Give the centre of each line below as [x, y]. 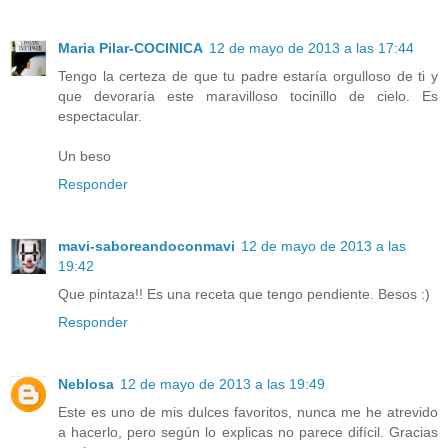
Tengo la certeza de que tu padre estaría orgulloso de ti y [248, 75]
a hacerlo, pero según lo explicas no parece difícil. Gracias [248, 431]
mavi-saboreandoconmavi [146, 245]
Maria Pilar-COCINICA [130, 47]
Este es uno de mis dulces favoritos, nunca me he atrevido [248, 411]
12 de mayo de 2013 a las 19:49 [222, 383]
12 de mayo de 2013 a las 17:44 [311, 47]
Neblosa [86, 383]
